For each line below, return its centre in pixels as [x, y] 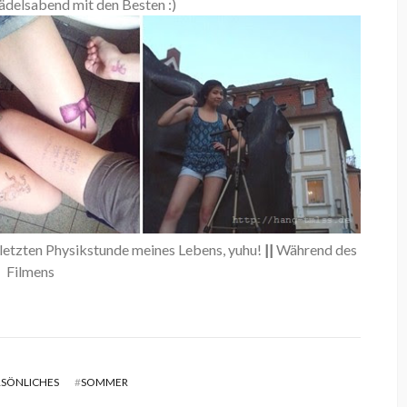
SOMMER [105, 382]
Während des [317, 250]
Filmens [31, 272]
